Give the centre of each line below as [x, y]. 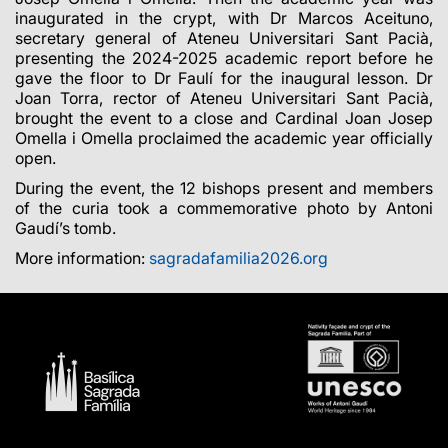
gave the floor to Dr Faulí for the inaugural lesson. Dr [224, 77]
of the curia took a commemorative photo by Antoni [224, 207]
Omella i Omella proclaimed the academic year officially [224, 137]
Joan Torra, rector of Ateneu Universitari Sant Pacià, [224, 97]
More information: [82, 257]
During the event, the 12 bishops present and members [224, 187]
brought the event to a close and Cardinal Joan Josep [224, 117]
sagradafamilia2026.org [238, 257]
